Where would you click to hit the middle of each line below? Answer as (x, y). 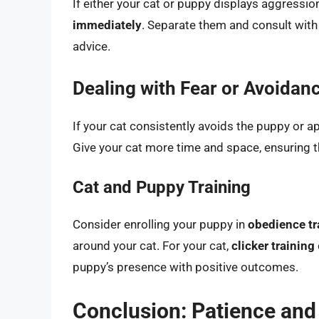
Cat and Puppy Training (162, 188)
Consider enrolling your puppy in (160, 225)
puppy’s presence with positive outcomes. (185, 267)
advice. (91, 47)
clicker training (273, 246)
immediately (107, 25)
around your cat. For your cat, (152, 246)
